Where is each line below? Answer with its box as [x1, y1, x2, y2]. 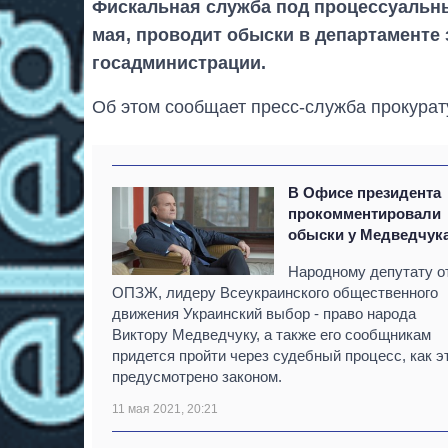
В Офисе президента [288, 184, 442, 202]
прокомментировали [288, 205, 442, 223]
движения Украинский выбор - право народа [112, 305, 416, 323]
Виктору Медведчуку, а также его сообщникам [112, 326, 431, 344]
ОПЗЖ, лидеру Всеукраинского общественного [112, 284, 438, 302]
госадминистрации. [92, 53, 266, 74]
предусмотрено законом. [112, 368, 282, 386]
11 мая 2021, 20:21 [112, 402, 218, 417]
